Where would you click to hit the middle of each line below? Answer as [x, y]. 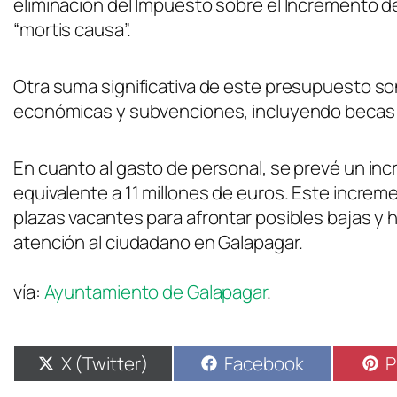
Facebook [264, 364]
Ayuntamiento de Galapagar [155, 292]
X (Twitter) [105, 364]
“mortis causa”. [72, 29]
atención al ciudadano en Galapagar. [158, 242]
